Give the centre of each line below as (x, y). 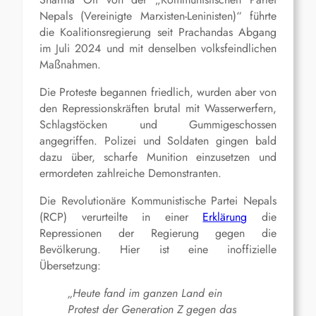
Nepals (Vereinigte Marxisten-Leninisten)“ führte (158, 16)
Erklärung (225, 217)
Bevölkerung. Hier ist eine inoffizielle (158, 250)
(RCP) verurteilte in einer (121, 217)
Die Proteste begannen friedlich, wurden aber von (158, 92)
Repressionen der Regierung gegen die (158, 233)
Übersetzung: (70, 266)
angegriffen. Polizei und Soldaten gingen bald (158, 141)
